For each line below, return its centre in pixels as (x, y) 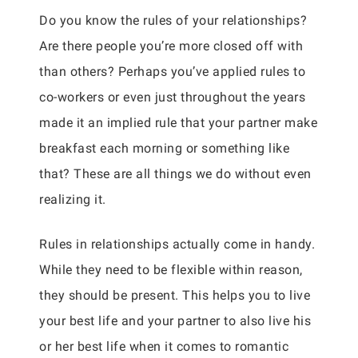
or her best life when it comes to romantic (164, 346)
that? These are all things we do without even (175, 174)
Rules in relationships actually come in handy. (177, 244)
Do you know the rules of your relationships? (173, 20)
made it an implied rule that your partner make (178, 123)
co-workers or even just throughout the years (172, 97)
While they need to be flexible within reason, (171, 270)
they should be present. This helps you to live (175, 295)
